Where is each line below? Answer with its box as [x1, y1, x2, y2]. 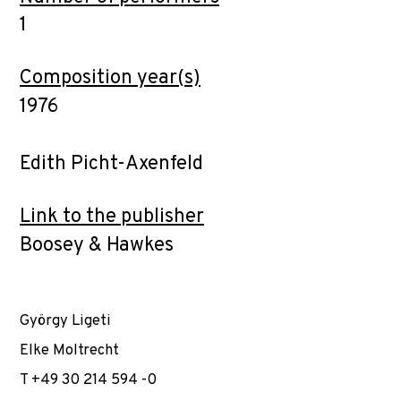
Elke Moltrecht [20, 341, 119, 360]
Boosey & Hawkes [20, 233, 174, 258]
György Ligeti [20, 311, 111, 330]
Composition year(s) [20, 66, 200, 90]
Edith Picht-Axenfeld [20, 152, 203, 176]
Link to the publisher [20, 205, 204, 229]
